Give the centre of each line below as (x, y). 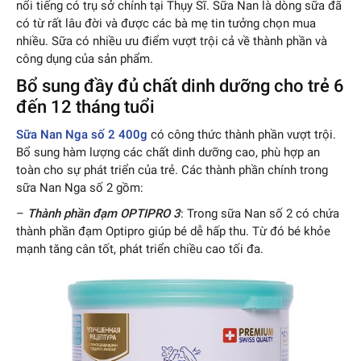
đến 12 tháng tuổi (85, 107)
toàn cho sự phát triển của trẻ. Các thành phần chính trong (172, 170)
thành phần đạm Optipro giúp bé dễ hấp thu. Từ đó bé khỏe (173, 232)
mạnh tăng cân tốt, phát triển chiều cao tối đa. (140, 249)
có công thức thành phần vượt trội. (242, 135)
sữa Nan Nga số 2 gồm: (80, 188)
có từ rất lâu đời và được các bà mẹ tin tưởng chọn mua (166, 24)
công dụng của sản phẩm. (85, 59)
